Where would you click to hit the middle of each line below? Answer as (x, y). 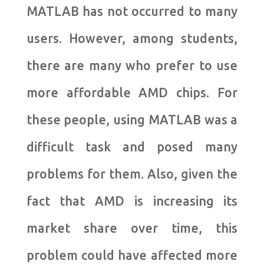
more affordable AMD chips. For (132, 93)
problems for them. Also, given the (132, 174)
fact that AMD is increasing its (132, 201)
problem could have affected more (132, 255)
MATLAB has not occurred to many (132, 11)
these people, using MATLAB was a (132, 120)
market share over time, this (132, 228)
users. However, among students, (132, 39)
